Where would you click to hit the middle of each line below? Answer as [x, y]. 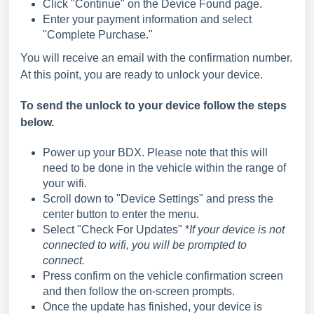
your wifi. [65, 183]
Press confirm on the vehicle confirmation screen [163, 276]
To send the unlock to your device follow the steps [153, 105]
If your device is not [237, 230]
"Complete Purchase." [99, 35]
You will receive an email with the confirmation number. [156, 58]
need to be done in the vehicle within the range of [164, 168]
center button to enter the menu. [121, 214]
